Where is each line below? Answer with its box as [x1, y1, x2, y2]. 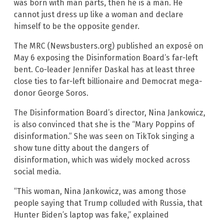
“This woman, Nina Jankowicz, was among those [14, 186, 186, 196]
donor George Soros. [14, 88, 88, 98]
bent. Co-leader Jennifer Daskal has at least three [14, 64, 195, 74]
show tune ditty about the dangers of [14, 143, 149, 153]
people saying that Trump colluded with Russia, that [14, 198, 202, 208]
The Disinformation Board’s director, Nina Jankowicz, [14, 108, 205, 117]
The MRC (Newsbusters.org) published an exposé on [14, 41, 203, 51]
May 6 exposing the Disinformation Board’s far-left [14, 53, 198, 62]
